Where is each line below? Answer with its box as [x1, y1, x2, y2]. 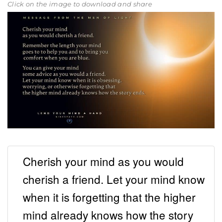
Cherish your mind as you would [23, 153, 184, 169]
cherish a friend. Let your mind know [23, 171, 205, 187]
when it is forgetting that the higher [23, 189, 196, 205]
